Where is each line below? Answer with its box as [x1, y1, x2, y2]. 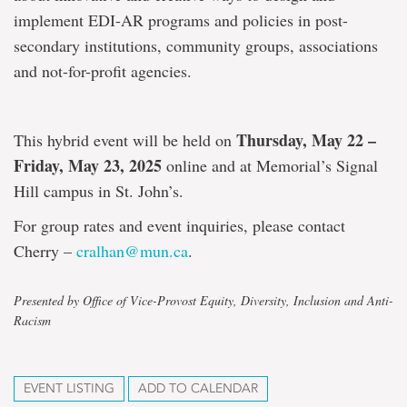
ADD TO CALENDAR [138, 381, 258, 396]
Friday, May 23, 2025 [14, 154, 162, 177]
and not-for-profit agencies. [14, 60, 192, 82]
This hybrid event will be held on [14, 129, 236, 151]
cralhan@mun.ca [76, 240, 188, 262]
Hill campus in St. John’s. [14, 180, 184, 202]
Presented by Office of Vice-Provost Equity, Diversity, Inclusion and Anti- [14, 292, 393, 309]
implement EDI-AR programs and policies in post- [14, 9, 348, 31]
